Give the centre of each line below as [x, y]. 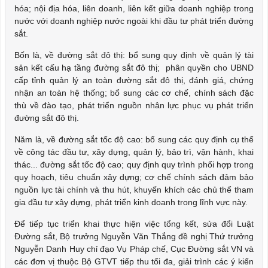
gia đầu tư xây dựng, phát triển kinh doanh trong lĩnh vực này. [131, 202]
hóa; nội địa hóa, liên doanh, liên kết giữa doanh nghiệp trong [134, 8]
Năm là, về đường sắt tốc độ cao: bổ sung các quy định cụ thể [134, 139]
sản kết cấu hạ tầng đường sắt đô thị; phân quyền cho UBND [134, 68]
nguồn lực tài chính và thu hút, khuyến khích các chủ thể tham [134, 190]
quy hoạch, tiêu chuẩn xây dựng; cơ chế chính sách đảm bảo [134, 177]
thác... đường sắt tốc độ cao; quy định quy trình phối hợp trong [134, 165]
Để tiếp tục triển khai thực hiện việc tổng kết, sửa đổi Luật [134, 224]
